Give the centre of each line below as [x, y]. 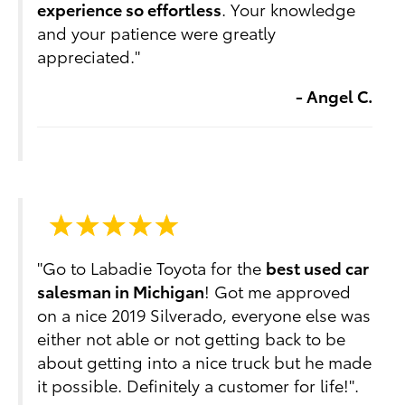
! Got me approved [278, 291]
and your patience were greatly [157, 32]
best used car [318, 268]
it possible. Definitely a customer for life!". [198, 385]
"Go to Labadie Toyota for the [152, 268]
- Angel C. [334, 95]
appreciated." [89, 55]
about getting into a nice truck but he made [205, 362]
